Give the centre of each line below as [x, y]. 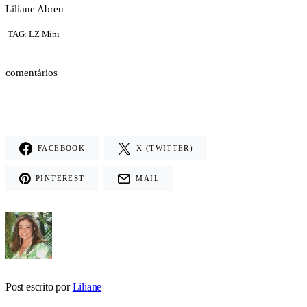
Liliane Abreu [35, 9]
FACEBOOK [61, 148]
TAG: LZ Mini [33, 35]
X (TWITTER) [165, 148]
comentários [32, 73]
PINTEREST [60, 178]
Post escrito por [38, 286]
